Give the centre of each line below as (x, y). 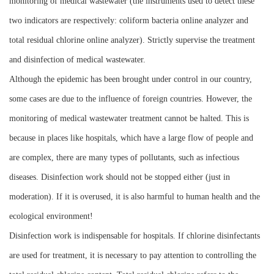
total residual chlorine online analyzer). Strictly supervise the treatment (132, 40)
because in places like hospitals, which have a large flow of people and (131, 138)
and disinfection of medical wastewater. (77, 60)
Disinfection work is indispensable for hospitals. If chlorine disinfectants (135, 236)
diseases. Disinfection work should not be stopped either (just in (120, 177)
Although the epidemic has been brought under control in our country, (131, 80)
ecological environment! (51, 217)
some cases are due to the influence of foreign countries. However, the (131, 99)
